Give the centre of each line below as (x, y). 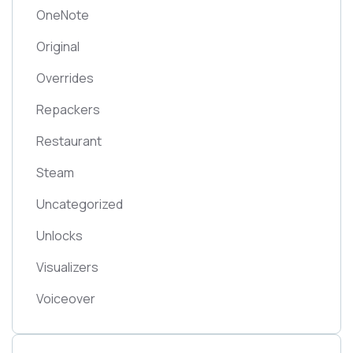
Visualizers (67, 267)
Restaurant (69, 141)
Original (58, 46)
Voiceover (66, 299)
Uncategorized (80, 204)
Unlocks (59, 236)
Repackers (68, 110)
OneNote (63, 15)
